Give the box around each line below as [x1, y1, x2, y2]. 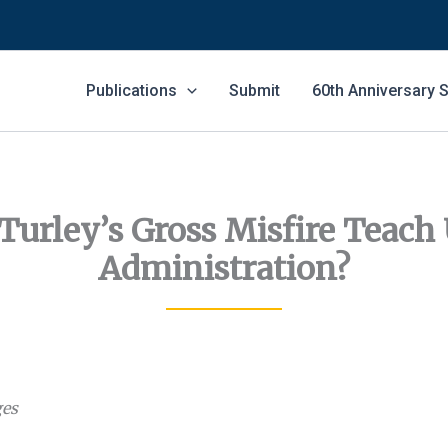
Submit [228, 81, 280, 100]
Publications [86, 81, 178, 100]
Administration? [98, 249, 350, 289]
